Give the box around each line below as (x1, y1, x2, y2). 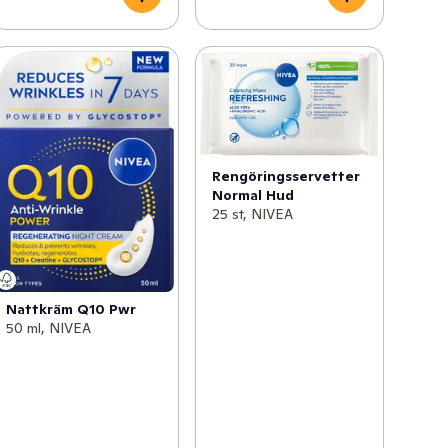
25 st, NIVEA (211, 204, 293, 223)
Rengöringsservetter (211, 166, 360, 185)
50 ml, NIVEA (6, 319, 92, 338)
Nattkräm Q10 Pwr (6, 300, 137, 319)
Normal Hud (211, 185, 294, 204)
